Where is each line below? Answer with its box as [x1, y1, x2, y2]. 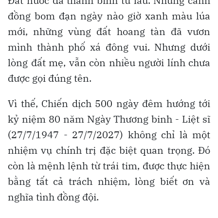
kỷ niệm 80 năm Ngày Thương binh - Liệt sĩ [8, 112, 210, 126]
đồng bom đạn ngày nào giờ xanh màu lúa [8, 9, 210, 23]
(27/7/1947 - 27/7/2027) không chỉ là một [8, 128, 210, 142]
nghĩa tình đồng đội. [8, 190, 99, 204]
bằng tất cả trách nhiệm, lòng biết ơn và [8, 175, 210, 188]
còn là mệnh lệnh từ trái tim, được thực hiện [8, 159, 210, 173]
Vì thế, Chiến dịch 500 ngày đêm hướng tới [8, 97, 210, 110]
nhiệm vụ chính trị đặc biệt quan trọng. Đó [8, 144, 210, 157]
